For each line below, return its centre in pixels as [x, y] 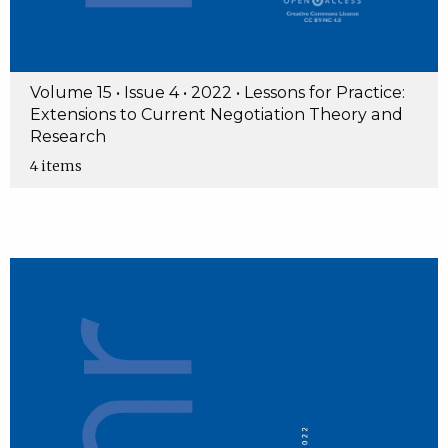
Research [67, 137]
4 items [55, 166]
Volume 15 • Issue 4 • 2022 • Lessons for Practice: [217, 93]
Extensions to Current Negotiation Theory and [216, 115]
